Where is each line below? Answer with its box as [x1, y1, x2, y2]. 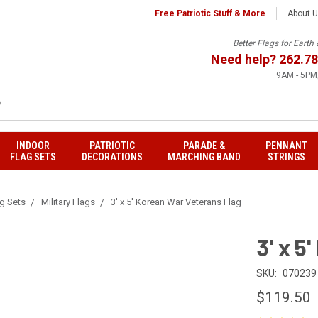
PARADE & [183, 140, 226, 151]
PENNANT [265, 140, 308, 151]
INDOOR [16, 140, 50, 151]
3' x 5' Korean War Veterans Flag [111, 197, 241, 207]
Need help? [211, 52, 279, 67]
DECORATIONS [82, 151, 143, 163]
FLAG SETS [9, 151, 56, 163]
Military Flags [41, 197, 95, 207]
